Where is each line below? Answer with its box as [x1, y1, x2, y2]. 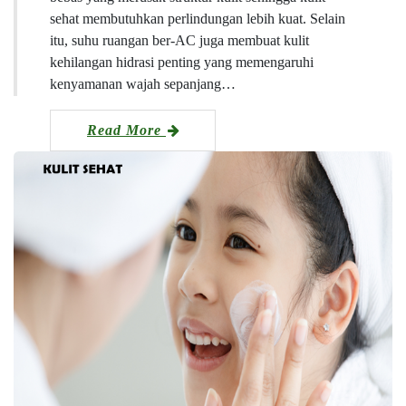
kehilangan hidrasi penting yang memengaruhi [50, 53, 314, 70]
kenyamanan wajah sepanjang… [50, 75, 236, 92]
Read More [87, 121, 166, 138]
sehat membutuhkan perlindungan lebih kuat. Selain [50, 10, 345, 26]
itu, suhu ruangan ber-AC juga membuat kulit [50, 32, 309, 48]
